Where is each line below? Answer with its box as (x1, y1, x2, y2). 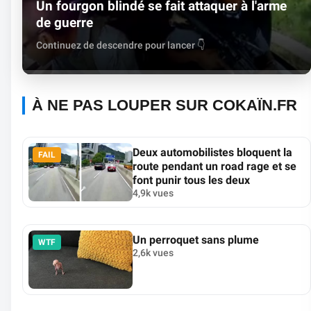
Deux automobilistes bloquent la (133, 145, 292, 159)
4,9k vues (133, 187, 174, 199)
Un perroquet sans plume (133, 233, 259, 246)
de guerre (36, 14, 93, 31)
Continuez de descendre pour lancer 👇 (36, 39, 205, 51)
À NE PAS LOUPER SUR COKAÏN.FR (32, 96, 297, 114)
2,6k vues (133, 246, 174, 258)
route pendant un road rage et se (133, 159, 296, 173)
